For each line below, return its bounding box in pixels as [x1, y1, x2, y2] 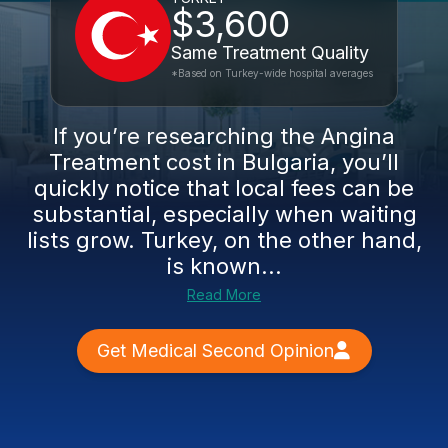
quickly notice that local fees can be [34, 175, 414, 201]
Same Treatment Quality [171, 42, 369, 63]
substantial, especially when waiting [31, 201, 417, 227]
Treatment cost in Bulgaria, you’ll [49, 149, 399, 175]
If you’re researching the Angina [53, 123, 395, 149]
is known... [166, 253, 282, 279]
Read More [187, 286, 261, 303]
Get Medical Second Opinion [96, 340, 334, 361]
